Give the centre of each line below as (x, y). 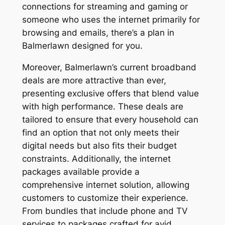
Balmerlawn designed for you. (82, 45)
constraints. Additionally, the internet (96, 158)
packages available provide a (81, 172)
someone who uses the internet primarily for (111, 19)
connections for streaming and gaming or (105, 6)
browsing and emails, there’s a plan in (98, 32)
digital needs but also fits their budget (99, 145)
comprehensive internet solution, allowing (105, 185)
